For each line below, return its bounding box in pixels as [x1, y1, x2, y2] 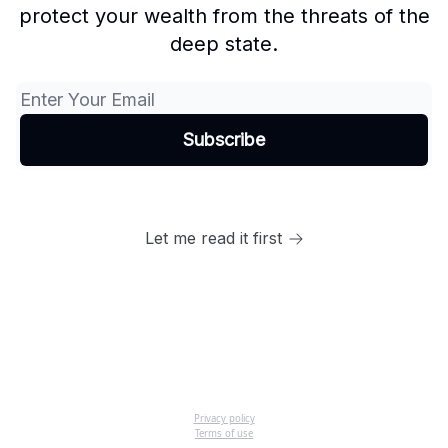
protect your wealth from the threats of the [18, 4, 430, 28]
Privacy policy [193, 412, 255, 425]
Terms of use [195, 427, 253, 440]
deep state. [170, 32, 278, 56]
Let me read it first [144, 228, 282, 248]
